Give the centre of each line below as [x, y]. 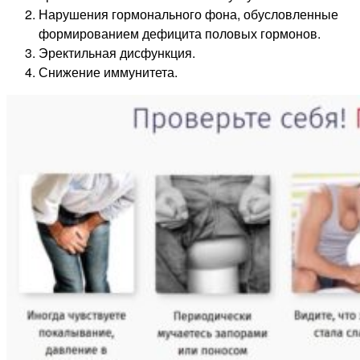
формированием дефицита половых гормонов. [180, 34]
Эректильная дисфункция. [117, 53]
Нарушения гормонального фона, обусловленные [188, 14]
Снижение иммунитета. [108, 72]
